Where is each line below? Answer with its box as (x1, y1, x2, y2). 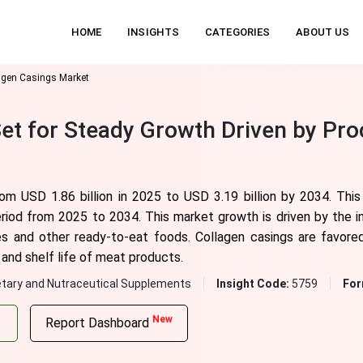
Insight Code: (216, 277, 292, 290)
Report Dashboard (45, 315, 152, 331)
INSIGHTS (127, 26, 180, 38)
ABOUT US (296, 26, 350, 38)
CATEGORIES (205, 26, 271, 38)
